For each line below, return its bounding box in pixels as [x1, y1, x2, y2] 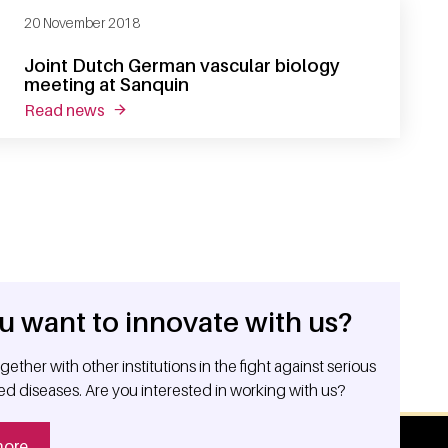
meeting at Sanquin [24, 73, 189, 95]
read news [35, 99, 105, 120]
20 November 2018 [24, 13, 140, 31]
